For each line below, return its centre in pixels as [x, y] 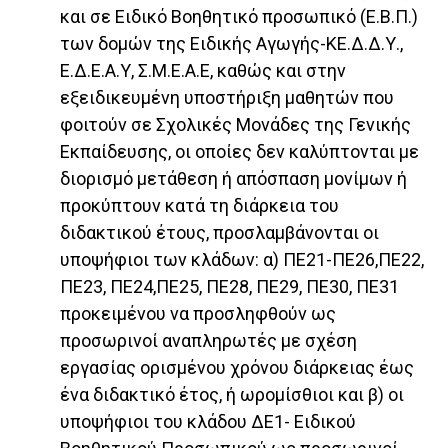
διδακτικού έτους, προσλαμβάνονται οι [219, 233]
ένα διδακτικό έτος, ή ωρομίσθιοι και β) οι [232, 395]
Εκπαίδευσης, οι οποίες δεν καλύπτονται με [239, 152]
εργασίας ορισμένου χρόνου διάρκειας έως [237, 368]
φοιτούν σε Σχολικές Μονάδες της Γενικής [235, 125]
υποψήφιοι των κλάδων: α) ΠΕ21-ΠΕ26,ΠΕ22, [242, 260]
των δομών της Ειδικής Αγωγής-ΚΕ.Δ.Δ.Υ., [231, 44]
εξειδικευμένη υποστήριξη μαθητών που [227, 98]
